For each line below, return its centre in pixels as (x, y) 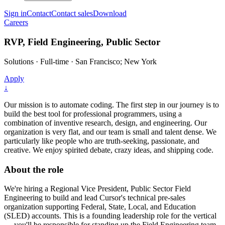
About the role (34, 169)
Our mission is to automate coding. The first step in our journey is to (111, 104)
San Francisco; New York (116, 61)
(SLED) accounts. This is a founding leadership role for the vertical (110, 216)
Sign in (15, 14)
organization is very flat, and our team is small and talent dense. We (110, 132)
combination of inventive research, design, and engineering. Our (105, 123)
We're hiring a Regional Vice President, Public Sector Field (97, 189)
